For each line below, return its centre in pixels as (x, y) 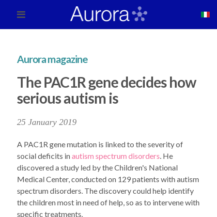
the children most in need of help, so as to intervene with (108, 202)
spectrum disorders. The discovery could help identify (105, 191)
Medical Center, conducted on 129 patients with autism (108, 179)
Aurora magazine (52, 59)
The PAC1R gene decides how (107, 82)
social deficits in (44, 156)
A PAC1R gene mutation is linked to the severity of (100, 144)
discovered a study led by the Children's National (97, 167)
